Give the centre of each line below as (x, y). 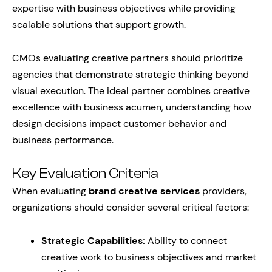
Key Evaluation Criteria (85, 174)
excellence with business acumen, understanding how (132, 107)
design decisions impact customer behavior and (119, 124)
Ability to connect (186, 241)
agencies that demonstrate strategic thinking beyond (131, 74)
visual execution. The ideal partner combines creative (131, 91)
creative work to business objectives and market (149, 257)
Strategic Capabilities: (93, 241)
